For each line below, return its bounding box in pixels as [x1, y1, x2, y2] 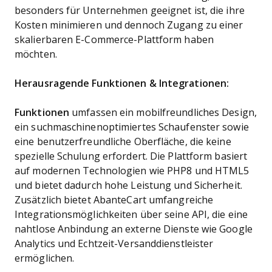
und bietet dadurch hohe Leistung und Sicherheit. [15, 180, 242, 191]
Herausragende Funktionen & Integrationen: [15, 78, 229, 89]
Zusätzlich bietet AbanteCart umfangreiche [15, 195, 214, 205]
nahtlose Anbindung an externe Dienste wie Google [15, 224, 253, 234]
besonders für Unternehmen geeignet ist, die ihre [15, 5, 245, 16]
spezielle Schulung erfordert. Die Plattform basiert [15, 151, 248, 161]
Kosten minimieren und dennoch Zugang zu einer [15, 20, 243, 30]
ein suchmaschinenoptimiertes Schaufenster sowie [15, 122, 249, 132]
